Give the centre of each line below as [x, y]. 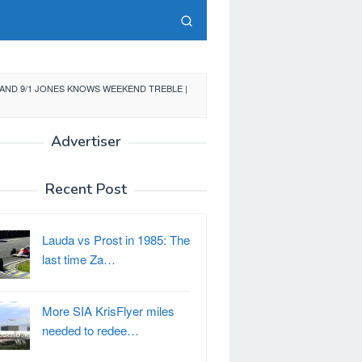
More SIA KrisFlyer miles [108, 311]
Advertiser [86, 141]
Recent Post [86, 189]
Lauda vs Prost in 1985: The [116, 240]
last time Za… [79, 259]
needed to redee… [90, 330]
